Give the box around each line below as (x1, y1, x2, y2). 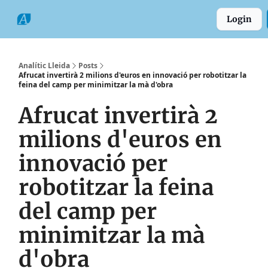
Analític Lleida (19, 60, 70, 71)
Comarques (159, 19, 200, 28)
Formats (108, 10, 138, 19)
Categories (48, 10, 86, 19)
